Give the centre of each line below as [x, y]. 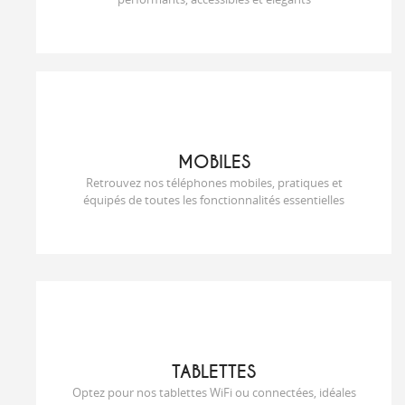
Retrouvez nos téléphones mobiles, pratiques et [214, 183]
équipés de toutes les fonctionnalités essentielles [214, 200]
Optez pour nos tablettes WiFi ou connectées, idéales [214, 392]
